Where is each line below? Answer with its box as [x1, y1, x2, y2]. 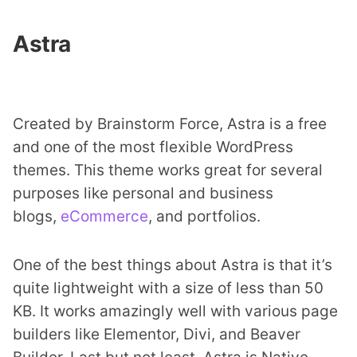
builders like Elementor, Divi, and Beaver [13, 325, 300, 343]
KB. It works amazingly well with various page [13, 302, 338, 320]
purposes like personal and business [13, 184, 273, 202]
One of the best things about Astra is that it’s [13, 256, 332, 274]
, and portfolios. [148, 207, 261, 226]
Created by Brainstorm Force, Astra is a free [13, 115, 327, 133]
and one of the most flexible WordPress [13, 138, 293, 156]
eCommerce [61, 207, 148, 226]
